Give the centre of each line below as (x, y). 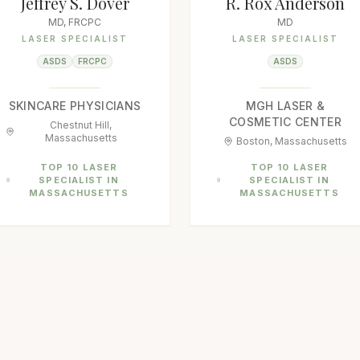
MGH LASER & (285, 106)
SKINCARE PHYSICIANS (75, 106)
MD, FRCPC (75, 22)
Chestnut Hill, (81, 125)
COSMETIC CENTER (285, 122)
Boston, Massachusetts (292, 141)
